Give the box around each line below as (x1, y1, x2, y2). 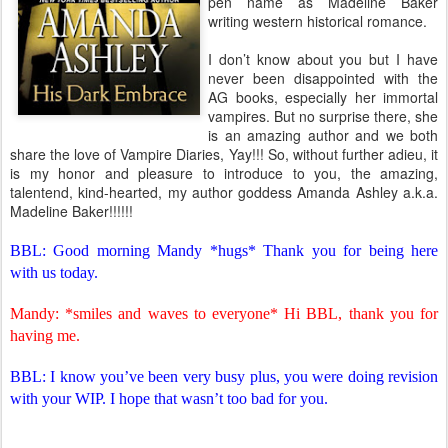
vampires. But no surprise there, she (208, 106, 438, 126)
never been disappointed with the (208, 68, 438, 88)
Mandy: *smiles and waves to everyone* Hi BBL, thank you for (10, 305, 438, 322)
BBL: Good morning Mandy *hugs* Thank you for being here (10, 242, 438, 259)
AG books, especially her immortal (208, 87, 438, 107)
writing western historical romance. (208, 11, 427, 31)
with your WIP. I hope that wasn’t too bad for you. (10, 390, 328, 407)
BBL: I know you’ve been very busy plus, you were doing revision (10, 368, 438, 385)
